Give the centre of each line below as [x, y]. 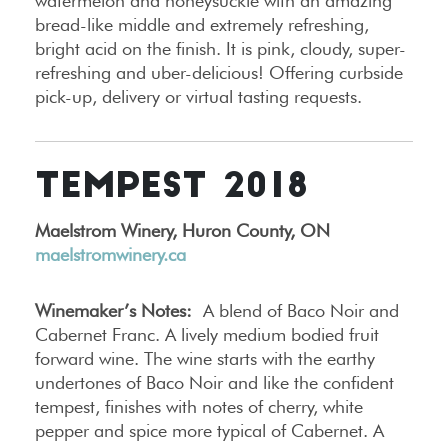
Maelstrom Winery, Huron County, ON [182, 230]
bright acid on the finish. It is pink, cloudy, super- [220, 48]
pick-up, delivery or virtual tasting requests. [198, 96]
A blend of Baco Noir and [295, 310]
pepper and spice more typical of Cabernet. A [209, 430]
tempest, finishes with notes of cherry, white [199, 406]
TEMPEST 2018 [172, 188]
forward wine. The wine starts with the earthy [205, 358]
